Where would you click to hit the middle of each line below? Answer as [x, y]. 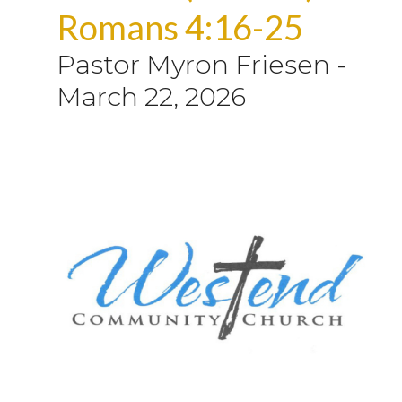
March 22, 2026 [151, 96]
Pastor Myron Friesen [193, 64]
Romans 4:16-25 [180, 26]
